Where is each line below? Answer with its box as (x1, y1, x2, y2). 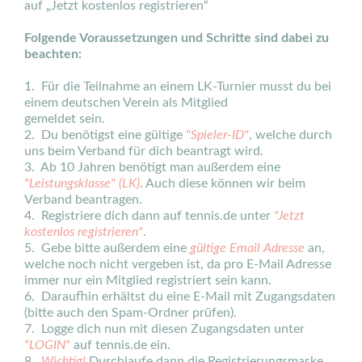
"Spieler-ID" (186, 128, 249, 141)
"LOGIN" (24, 339, 70, 351)
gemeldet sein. (24, 112, 105, 125)
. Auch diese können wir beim (140, 177, 305, 190)
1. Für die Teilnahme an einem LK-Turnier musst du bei (24, 80, 331, 93)
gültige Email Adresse (190, 242, 305, 255)
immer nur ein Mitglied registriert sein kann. (24, 274, 271, 287)
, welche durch (249, 128, 332, 141)
